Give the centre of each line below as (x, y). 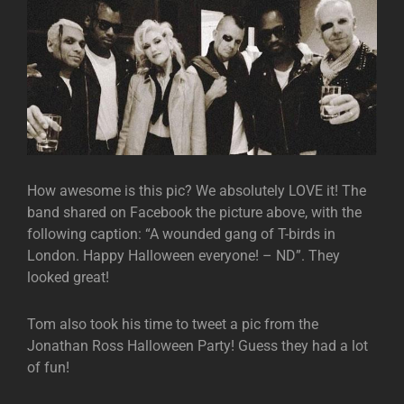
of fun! (48, 368)
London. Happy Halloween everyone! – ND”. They (184, 256)
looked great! (68, 278)
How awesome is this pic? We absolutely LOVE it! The (197, 191)
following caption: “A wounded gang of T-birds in (181, 234)
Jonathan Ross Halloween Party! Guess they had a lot (197, 346)
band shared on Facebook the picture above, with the (194, 213)
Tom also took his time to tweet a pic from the (173, 325)
